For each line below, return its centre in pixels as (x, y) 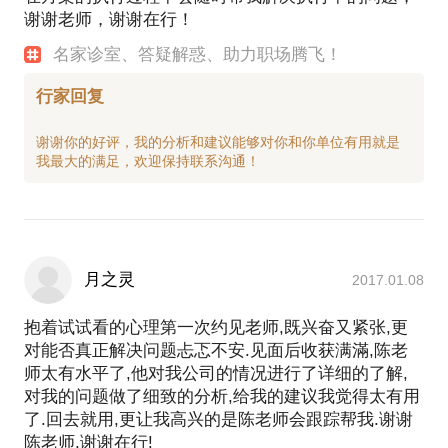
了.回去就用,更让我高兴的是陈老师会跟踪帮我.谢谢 (218, 420)
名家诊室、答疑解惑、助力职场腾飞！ (198, 55)
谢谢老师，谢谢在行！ (109, 20)
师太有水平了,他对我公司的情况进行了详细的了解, (216, 374)
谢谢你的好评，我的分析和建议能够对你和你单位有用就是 (218, 142)
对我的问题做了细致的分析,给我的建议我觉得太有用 (222, 397)
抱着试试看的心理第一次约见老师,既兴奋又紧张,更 (216, 328)
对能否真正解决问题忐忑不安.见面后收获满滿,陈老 (216, 351)
